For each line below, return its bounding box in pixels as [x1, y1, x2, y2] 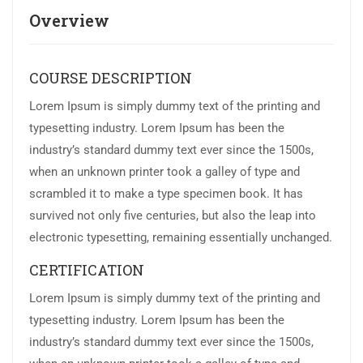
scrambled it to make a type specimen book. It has [29, 186, 303, 202]
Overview [29, 10, 109, 32]
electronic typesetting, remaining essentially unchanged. [29, 230, 332, 246]
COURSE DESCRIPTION [29, 68, 192, 88]
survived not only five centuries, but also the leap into [29, 208, 316, 224]
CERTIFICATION [29, 260, 144, 280]
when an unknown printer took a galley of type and [29, 164, 300, 180]
